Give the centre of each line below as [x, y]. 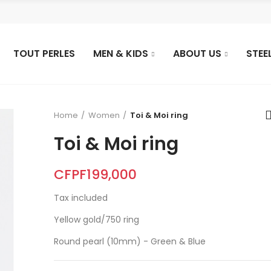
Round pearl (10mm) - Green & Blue [130, 241]
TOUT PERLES [44, 54]
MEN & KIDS [121, 54]
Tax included [81, 198]
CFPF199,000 [95, 175]
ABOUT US [197, 54]
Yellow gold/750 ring [96, 220]
